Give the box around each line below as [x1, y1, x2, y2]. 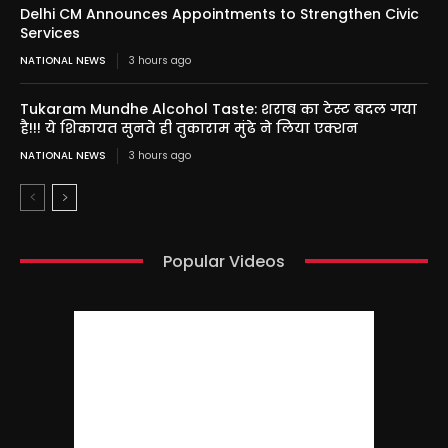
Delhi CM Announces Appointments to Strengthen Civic [20, 3, 419, 24]
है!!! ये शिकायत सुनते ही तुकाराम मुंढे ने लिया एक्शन [20, 117, 358, 138]
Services [20, 22, 80, 43]
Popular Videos [163, 249, 285, 273]
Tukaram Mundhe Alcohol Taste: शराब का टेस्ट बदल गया [20, 98, 417, 119]
